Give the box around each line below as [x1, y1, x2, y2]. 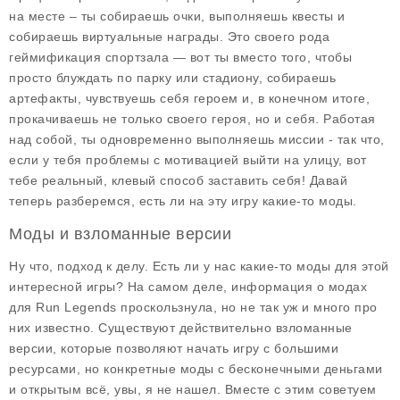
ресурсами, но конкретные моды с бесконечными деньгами [9, 362, 383, 376]
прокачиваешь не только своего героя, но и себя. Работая [9, 112, 376, 126]
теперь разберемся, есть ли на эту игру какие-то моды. [9, 194, 357, 208]
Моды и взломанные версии [9, 225, 231, 243]
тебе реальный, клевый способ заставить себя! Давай [9, 173, 347, 187]
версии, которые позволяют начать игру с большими [9, 341, 338, 355]
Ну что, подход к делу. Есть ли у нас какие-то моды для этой [9, 259, 389, 273]
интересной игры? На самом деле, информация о [9, 279, 329, 294]
